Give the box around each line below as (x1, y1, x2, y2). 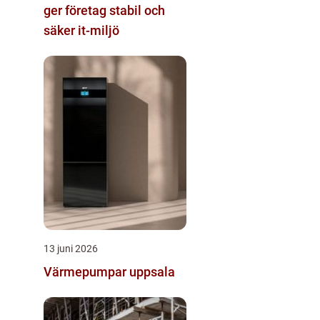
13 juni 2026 (44, 243, 98, 255)
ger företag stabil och (44, 3, 165, 19)
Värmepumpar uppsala (44, 264, 175, 280)
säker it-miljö (44, 23, 119, 39)
